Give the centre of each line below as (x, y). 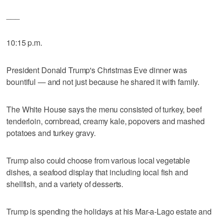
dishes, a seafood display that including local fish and (97, 172)
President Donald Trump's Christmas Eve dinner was (97, 70)
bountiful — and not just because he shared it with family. (103, 82)
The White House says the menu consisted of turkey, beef (104, 109)
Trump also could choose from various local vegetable (98, 160)
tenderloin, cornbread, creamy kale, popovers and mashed (106, 121)
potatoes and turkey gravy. (51, 133)
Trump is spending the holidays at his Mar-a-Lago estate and (109, 211)
